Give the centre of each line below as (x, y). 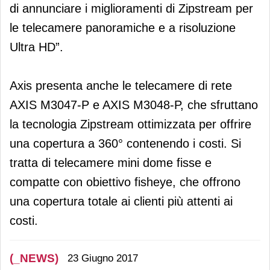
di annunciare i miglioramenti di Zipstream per (131, 8)
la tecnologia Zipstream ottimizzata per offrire (130, 124)
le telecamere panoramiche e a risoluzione (123, 27)
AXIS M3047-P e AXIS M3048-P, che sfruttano (134, 105)
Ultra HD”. (36, 47)
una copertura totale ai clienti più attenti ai (121, 201)
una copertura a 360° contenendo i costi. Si (125, 143)
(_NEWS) (34, 258)
